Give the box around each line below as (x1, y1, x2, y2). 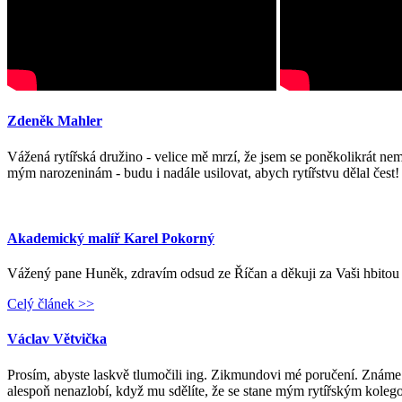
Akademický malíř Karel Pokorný (7, 230, 214, 246)
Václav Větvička (7, 331, 107, 347)
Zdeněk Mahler (7, 113, 102, 129)
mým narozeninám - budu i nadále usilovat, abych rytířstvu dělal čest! (7, 164, 399, 180)
